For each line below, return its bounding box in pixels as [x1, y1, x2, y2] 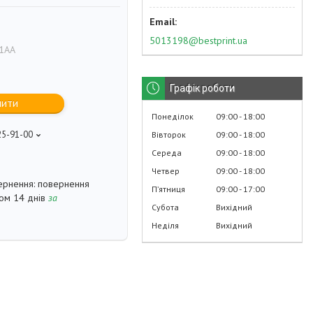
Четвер [152, 165, 180, 176]
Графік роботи [170, 82, 235, 94]
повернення [38, 177, 89, 191]
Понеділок [152, 110, 194, 122]
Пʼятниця [152, 183, 185, 194]
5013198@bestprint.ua [150, 34, 247, 47]
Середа [152, 147, 182, 158]
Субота [152, 201, 179, 212]
